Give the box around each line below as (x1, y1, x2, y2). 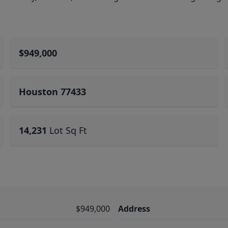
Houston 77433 (19, 85, 87, 98)
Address (118, 203, 150, 214)
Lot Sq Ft (49, 124, 88, 136)
